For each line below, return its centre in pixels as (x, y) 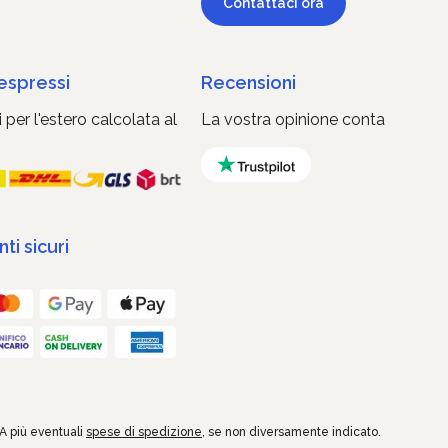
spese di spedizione (144, 432)
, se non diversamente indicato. (291, 432)
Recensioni (248, 82)
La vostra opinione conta (292, 119)
